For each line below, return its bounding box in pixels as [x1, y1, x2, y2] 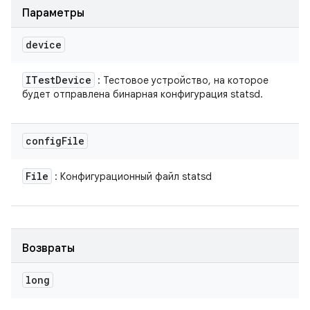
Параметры [22, 6, 84, 20]
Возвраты [22, 241, 75, 255]
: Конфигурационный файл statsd [52, 170, 212, 183]
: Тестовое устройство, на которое [95, 74, 268, 86]
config [26, 134, 62, 147]
